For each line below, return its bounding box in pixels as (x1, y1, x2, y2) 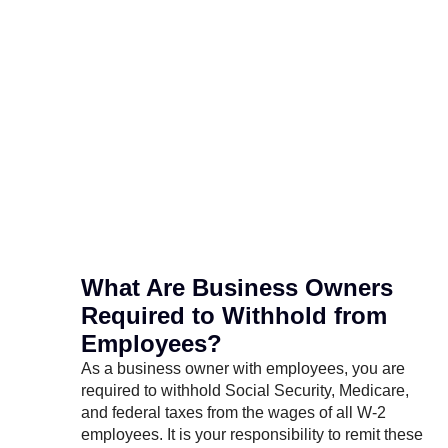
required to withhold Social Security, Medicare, (81, 382, 409, 400)
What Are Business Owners (81, 274, 393, 302)
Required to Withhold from (81, 302, 387, 330)
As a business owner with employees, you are (81, 360, 405, 378)
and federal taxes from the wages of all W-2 (81, 404, 386, 422)
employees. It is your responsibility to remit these (81, 426, 423, 444)
